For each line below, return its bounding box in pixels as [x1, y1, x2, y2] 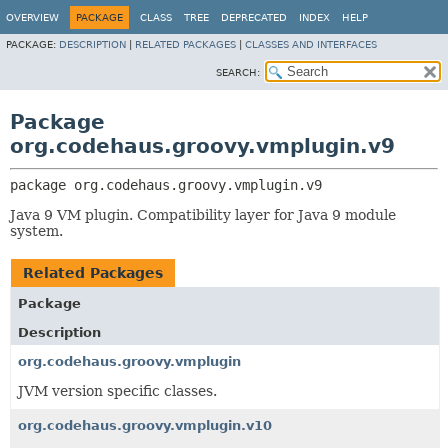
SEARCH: [216, 67, 260, 78]
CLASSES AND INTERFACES [245, 39, 377, 50]
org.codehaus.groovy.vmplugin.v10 [18, 418, 272, 433]
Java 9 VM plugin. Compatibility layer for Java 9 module [10, 207, 396, 223]
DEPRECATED [221, 12, 287, 23]
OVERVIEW [6, 12, 59, 23]
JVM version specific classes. [18, 383, 217, 399]
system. [10, 223, 63, 239]
